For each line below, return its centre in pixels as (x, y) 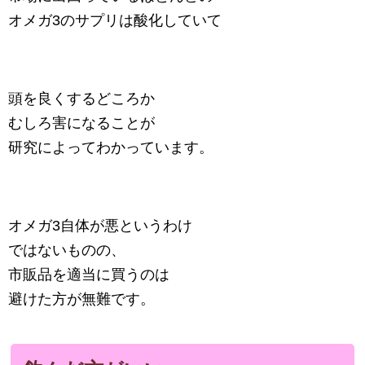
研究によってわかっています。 (111, 147)
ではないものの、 (67, 250)
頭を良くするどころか (81, 98)
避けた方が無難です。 (81, 299)
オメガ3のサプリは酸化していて (115, 20)
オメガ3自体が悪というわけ (100, 225)
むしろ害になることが (81, 123)
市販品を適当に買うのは (89, 274)
